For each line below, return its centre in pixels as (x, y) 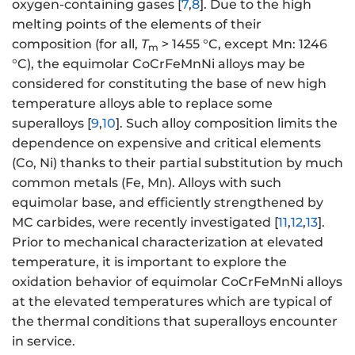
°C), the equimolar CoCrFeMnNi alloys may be (158, 64)
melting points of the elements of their (137, 25)
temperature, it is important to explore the (149, 262)
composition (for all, (76, 44)
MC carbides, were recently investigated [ (145, 223)
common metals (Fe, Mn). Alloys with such (147, 183)
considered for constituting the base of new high (169, 84)
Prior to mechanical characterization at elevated (168, 242)
